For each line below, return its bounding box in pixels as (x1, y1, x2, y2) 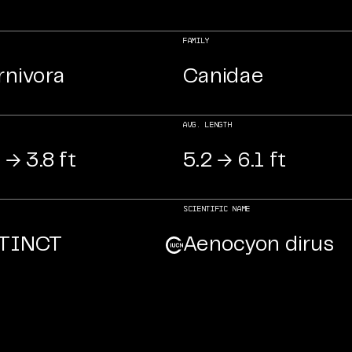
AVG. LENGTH (183, 121, 233, 129)
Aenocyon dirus (183, 234, 334, 255)
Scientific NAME (183, 205, 251, 213)
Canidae (183, 66, 263, 86)
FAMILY (183, 37, 211, 45)
